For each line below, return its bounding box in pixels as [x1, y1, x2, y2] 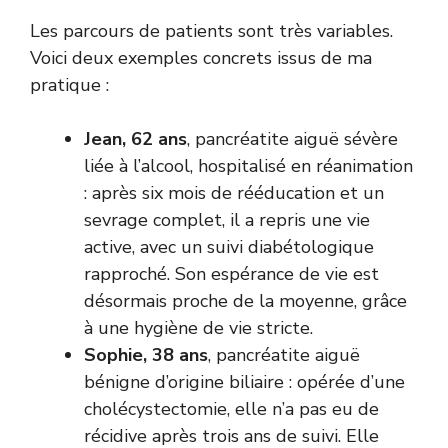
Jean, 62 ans [84, 126, 187, 151]
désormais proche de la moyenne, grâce [84, 288, 407, 313]
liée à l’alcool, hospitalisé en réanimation [84, 153, 413, 178]
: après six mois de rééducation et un [84, 180, 384, 205]
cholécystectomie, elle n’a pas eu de [84, 396, 379, 421]
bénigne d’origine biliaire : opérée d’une [84, 369, 405, 394]
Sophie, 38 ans [84, 342, 208, 367]
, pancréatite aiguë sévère [187, 126, 398, 151]
